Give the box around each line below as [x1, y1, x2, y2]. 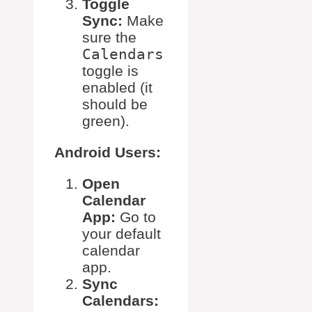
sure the [82, 29, 136, 46]
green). [82, 113, 130, 130]
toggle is [82, 63, 139, 79]
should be [82, 96, 148, 113]
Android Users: [54, 144, 161, 161]
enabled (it [82, 79, 153, 96]
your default [82, 226, 161, 242]
